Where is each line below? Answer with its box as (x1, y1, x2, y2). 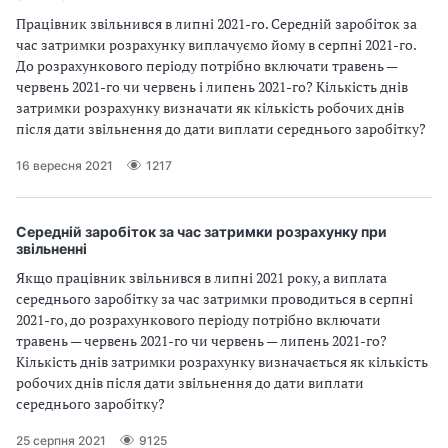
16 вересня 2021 (16, 157, 113, 173)
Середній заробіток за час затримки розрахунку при (16, 223, 387, 240)
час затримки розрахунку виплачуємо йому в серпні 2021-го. (16, 35, 416, 54)
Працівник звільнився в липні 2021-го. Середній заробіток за (16, 14, 417, 33)
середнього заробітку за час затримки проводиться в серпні (16, 289, 413, 308)
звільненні (16, 240, 87, 257)
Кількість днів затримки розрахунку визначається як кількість (16, 352, 428, 371)
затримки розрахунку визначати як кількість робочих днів (16, 98, 404, 117)
